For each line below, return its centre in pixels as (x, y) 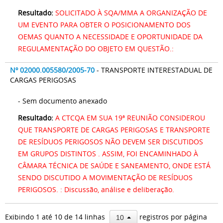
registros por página (172, 217)
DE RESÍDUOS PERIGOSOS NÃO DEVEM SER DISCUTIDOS (111, 142)
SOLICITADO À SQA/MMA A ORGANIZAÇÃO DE (131, 13)
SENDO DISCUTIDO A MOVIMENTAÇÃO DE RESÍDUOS (105, 177)
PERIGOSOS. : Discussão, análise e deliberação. (96, 189)
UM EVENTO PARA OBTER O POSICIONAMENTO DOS (104, 25)
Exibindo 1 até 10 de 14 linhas (56, 217)
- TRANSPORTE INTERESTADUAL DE (155, 70)
